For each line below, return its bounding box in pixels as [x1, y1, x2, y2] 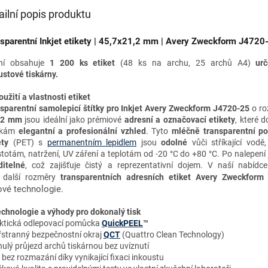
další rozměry [2, 172, 56, 182]
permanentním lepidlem [47, 137, 137, 147]
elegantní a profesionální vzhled [18, 126, 146, 136]
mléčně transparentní [168, 126, 259, 136]
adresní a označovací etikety [121, 114, 236, 124]
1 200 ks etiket [44, 57, 115, 68]
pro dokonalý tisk [76, 206, 141, 217]
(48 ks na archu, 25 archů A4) [115, 57, 251, 68]
